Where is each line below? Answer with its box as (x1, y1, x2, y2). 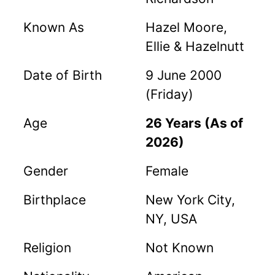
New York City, (145, 192, 235, 208)
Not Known (145, 240, 214, 256)
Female (145, 163, 188, 179)
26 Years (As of (145, 115, 243, 131)
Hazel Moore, (145, 20, 227, 36)
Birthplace (23, 192, 86, 208)
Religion (23, 240, 71, 256)
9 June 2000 (145, 68, 222, 83)
